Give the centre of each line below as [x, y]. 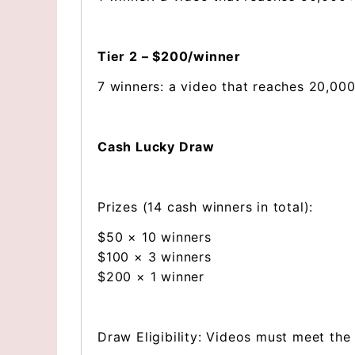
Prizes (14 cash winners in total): [206, 207]
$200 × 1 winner [151, 277]
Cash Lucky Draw [158, 147]
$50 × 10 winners [155, 237]
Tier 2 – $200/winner [171, 56]
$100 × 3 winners [155, 257]
